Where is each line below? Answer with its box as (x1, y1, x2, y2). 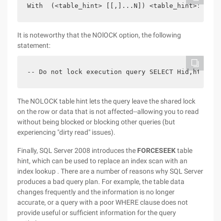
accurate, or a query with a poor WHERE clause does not (17, 198, 188, 206)
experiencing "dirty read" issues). (17, 128, 115, 136)
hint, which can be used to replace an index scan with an (17, 157, 187, 165)
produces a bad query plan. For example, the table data (17, 178, 184, 185)
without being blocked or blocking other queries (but (17, 118, 175, 126)
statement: (17, 41, 50, 49)
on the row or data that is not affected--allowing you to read (17, 108, 199, 115)
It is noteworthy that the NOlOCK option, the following (17, 31, 181, 39)
